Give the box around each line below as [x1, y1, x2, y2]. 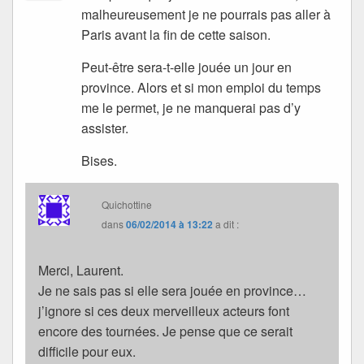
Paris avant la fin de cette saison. [81, 24, 271, 44]
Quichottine [102, 197, 153, 211]
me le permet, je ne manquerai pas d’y [81, 97, 301, 117]
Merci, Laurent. [38, 260, 123, 279]
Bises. [81, 150, 118, 170]
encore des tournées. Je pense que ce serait [38, 321, 292, 340]
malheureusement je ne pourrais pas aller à [81, 4, 331, 24]
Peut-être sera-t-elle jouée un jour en [81, 57, 292, 76]
